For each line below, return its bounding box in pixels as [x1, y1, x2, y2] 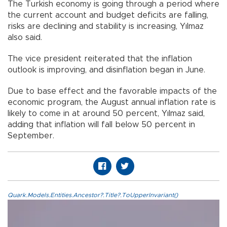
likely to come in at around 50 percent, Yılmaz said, [8, 109, 205, 118]
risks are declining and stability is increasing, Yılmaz [8, 22, 204, 31]
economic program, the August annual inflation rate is [8, 98, 216, 107]
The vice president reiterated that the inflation [8, 55, 192, 63]
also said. [8, 33, 42, 42]
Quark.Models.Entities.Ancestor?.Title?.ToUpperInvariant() [8, 192, 178, 199]
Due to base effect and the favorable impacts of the [8, 87, 217, 96]
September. [8, 132, 54, 140]
